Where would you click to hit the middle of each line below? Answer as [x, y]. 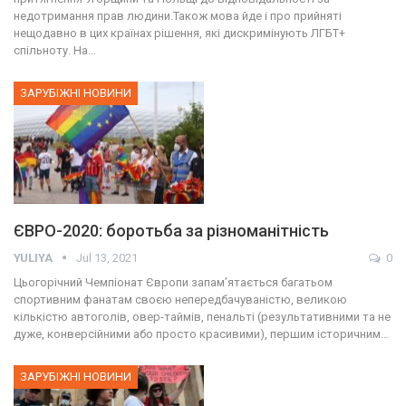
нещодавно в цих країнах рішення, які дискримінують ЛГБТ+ [179, 34]
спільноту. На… [55, 51]
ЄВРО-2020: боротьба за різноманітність [171, 230]
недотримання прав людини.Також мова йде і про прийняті [178, 16]
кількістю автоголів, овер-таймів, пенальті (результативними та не [202, 316]
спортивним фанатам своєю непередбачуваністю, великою [180, 299]
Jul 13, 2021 [107, 257]
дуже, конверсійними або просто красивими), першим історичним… [201, 333]
